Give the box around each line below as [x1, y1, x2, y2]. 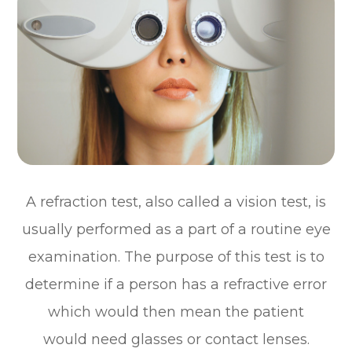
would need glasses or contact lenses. [42, 330, 310, 348]
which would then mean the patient [48, 302, 304, 321]
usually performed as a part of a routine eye [21, 220, 331, 238]
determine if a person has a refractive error [25, 275, 327, 293]
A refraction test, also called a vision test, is [26, 192, 326, 211]
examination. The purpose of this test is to [27, 247, 324, 266]
